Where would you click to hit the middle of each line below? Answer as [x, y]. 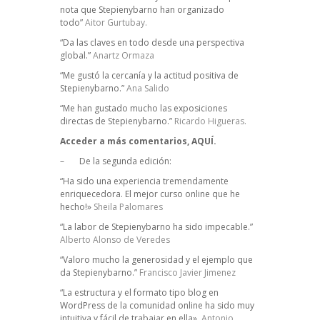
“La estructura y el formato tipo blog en [139, 293]
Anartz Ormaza [122, 56]
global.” [75, 56]
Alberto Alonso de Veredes [115, 240]
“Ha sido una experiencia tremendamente [144, 181]
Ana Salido [148, 89]
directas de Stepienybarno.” [117, 121]
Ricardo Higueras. [210, 121]
